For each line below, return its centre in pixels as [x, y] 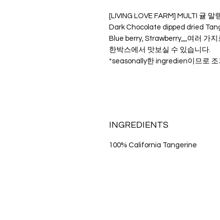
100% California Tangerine [153, 145]
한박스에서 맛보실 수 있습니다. [160, 50]
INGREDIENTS [139, 125]
